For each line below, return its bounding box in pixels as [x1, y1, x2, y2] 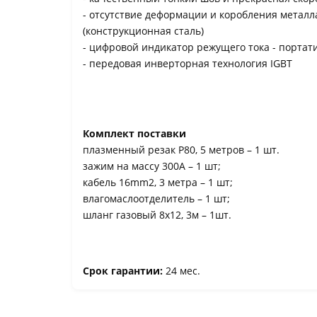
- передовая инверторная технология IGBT [83, 57, 292, 70]
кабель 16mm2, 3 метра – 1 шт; [83, 175, 233, 189]
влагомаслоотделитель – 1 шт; [83, 192, 230, 205]
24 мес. [166, 264, 200, 277]
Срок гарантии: [83, 264, 166, 277]
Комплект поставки [83, 127, 186, 140]
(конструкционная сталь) [83, 24, 204, 38]
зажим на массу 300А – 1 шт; [83, 159, 221, 173]
